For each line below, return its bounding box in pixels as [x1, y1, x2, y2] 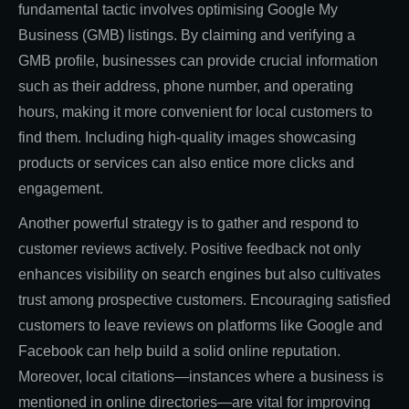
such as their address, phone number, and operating [18, 78, 353, 94]
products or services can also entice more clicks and [18, 154, 354, 171]
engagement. [18, 180, 103, 196]
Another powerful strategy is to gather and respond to [18, 215, 359, 231]
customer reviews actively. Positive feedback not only [18, 240, 361, 257]
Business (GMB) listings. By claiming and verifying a [18, 26, 355, 43]
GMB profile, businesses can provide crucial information [18, 52, 378, 68]
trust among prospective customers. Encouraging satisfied [18, 291, 391, 308]
